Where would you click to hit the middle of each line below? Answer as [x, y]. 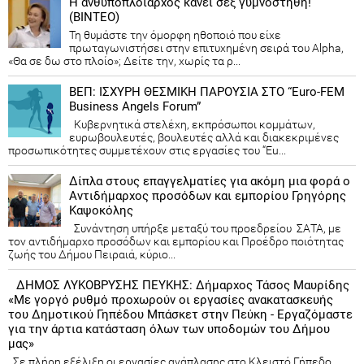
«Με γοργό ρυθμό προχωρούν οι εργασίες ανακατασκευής [171, 300]
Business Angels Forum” [135, 107]
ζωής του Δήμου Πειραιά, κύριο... [92, 255]
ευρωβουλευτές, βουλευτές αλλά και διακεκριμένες [204, 138]
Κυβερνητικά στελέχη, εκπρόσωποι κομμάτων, [192, 125]
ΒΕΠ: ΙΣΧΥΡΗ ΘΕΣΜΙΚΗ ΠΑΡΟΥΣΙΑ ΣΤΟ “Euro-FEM [207, 92]
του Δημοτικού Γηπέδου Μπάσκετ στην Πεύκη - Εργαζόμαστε [180, 315]
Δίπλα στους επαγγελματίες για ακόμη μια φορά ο [210, 182]
